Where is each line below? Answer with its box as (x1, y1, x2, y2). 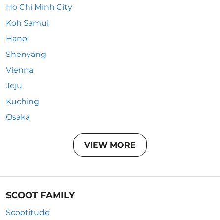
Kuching (6, 97, 39, 106)
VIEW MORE (84, 140, 136, 150)
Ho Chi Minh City (6, 2, 72, 12)
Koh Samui (6, 18, 49, 27)
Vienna (6, 65, 33, 75)
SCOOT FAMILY (6, 190, 75, 201)
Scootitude (6, 208, 50, 217)
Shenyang (6, 50, 46, 59)
